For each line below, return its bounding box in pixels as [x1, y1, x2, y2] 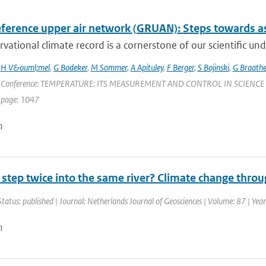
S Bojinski [197, 62, 229, 73]
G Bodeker [53, 62, 87, 73]
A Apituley [130, 62, 163, 73]
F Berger [166, 62, 194, 73]
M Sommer [90, 62, 127, 73]
